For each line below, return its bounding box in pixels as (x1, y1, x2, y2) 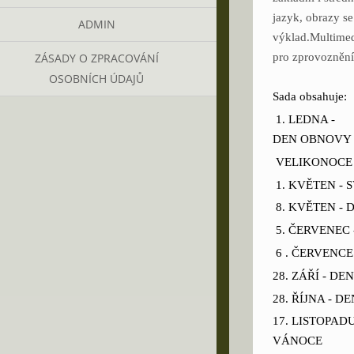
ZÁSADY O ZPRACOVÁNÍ (34, 51, 159, 66)
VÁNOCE (273, 334, 322, 348)
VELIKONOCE (276, 155, 352, 168)
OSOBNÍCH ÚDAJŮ (49, 71, 144, 86)
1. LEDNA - (276, 113, 335, 126)
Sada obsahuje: (273, 90, 347, 104)
